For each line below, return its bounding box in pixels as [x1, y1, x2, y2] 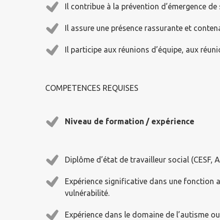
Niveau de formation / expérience [65, 117, 194, 126]
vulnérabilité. [65, 189, 110, 197]
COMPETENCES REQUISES [45, 83, 138, 92]
